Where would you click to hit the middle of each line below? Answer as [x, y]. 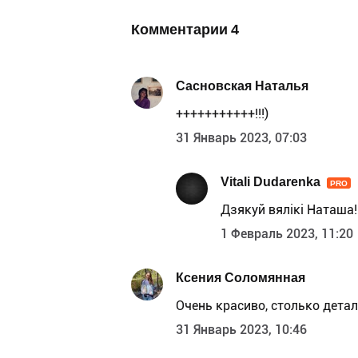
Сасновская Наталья [242, 86]
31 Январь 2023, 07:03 [241, 137]
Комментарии [181, 29]
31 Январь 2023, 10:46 [241, 329]
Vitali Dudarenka [270, 182]
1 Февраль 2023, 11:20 [287, 233]
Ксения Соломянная [241, 278]
